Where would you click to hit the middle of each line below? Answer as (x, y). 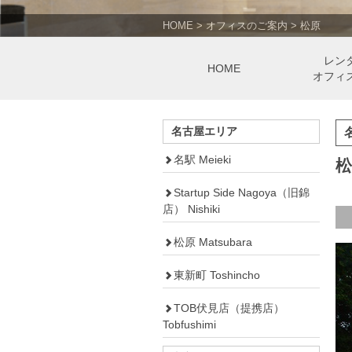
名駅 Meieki (202, 159)
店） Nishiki (191, 209)
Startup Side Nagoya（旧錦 (242, 192)
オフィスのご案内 (247, 25)
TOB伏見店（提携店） (229, 308)
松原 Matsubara (213, 242)
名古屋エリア (204, 131)
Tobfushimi (189, 324)
